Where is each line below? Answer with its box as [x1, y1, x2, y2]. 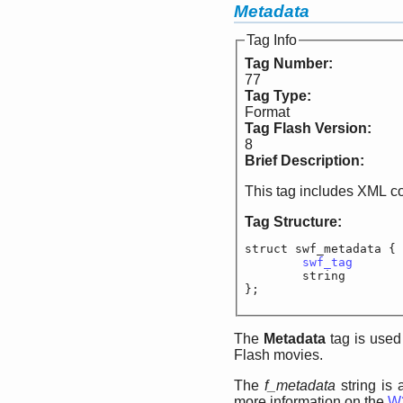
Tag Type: [245, 88, 315, 104]
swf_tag [302, 255, 353, 270]
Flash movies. [234, 347, 323, 363]
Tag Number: [245, 56, 336, 72]
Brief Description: [245, 153, 368, 169]
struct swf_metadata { [245, 242, 396, 256]
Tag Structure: [245, 214, 345, 230]
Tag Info [246, 32, 297, 49]
